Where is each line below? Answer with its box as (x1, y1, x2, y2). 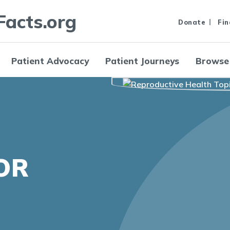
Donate (178, 17, 205, 26)
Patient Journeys (105, 55, 179, 66)
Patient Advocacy (11, 55, 89, 66)
